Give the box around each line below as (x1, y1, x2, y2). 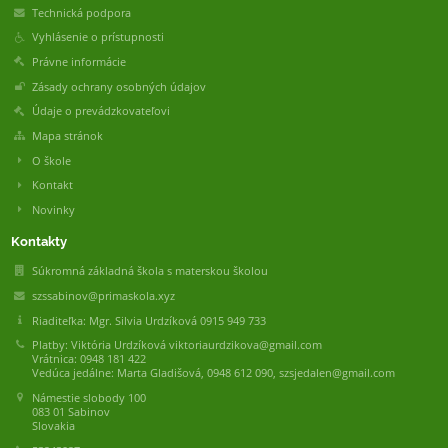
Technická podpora (31, 5, 131, 20)
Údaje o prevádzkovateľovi (31, 104, 170, 119)
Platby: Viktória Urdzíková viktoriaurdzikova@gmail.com (31, 338, 322, 353)
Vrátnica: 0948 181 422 (31, 352, 146, 367)
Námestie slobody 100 (31, 390, 146, 405)
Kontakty (10, 233, 67, 250)
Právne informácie (31, 55, 126, 70)
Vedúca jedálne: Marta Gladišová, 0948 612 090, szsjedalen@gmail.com (31, 366, 395, 381)
